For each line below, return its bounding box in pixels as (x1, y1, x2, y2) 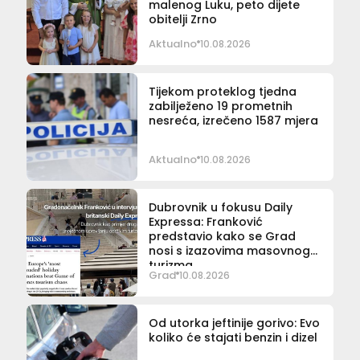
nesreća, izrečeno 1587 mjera (148, 112, 318, 129)
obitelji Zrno (148, 11, 217, 28)
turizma (148, 257, 193, 274)
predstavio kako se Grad (148, 228, 296, 245)
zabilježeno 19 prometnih (148, 98, 292, 115)
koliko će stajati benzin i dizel (148, 329, 317, 346)
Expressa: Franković (148, 214, 263, 231)
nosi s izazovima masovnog (148, 243, 310, 260)
